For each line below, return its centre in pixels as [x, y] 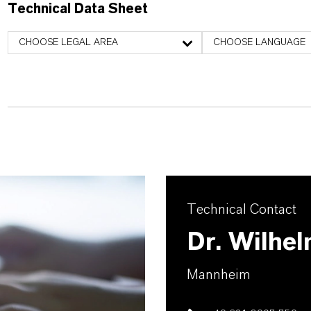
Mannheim [219, 275]
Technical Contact [242, 210]
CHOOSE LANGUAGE [259, 42]
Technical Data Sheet [77, 9]
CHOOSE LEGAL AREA [68, 42]
